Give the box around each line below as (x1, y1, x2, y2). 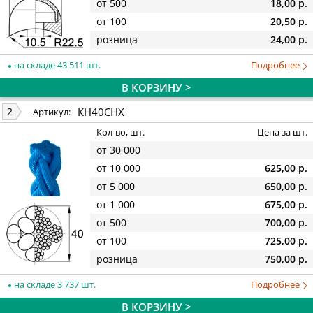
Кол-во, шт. (96, 126, 145, 139)
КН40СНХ (78, 104, 124, 119)
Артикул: (33, 105, 71, 119)
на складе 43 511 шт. (12, 58, 101, 71)
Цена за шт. (257, 126, 307, 139)
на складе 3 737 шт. (12, 277, 96, 291)
